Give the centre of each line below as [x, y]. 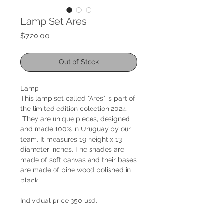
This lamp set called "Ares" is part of [78, 98]
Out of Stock [79, 62]
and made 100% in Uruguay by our [76, 129]
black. [31, 180]
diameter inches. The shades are [72, 149]
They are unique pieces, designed [75, 118]
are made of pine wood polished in [76, 170]
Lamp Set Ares [54, 21]
